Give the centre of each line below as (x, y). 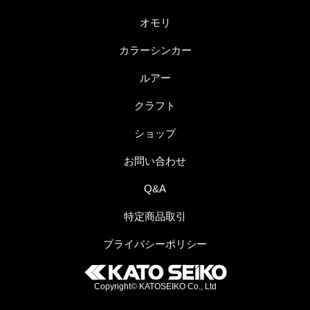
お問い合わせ (155, 161)
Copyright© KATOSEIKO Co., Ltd (155, 286)
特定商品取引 (155, 216)
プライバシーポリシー (155, 244)
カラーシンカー (155, 50)
